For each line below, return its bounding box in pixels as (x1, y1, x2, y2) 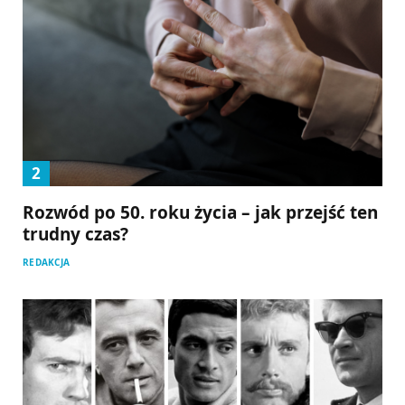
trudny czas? (23, 222, 128, 247)
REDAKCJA (23, 256, 70, 269)
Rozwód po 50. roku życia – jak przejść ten (23, 201, 378, 225)
